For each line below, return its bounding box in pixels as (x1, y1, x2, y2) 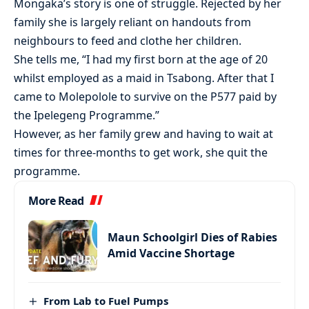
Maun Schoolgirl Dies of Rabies (108, 230, 277, 246)
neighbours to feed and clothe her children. (14, 32, 241, 48)
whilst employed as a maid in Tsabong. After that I (14, 70, 274, 86)
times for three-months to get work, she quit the (14, 144, 268, 160)
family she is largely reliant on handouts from (14, 14, 251, 30)
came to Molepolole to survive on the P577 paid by (14, 88, 277, 104)
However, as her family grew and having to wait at (14, 126, 273, 141)
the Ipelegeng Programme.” (14, 107, 159, 123)
